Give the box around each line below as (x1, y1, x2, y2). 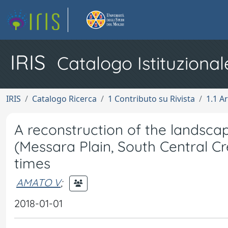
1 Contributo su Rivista (108, 93, 195, 104)
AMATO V (16, 176, 61, 189)
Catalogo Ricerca (32, 93, 97, 104)
